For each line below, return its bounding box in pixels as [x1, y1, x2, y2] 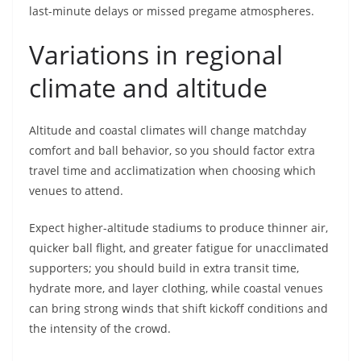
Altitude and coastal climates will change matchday [29, 122, 306, 139]
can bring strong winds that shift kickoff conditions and [29, 301, 328, 317]
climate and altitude [29, 70, 268, 106]
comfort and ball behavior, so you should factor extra [29, 143, 315, 159]
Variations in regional [29, 37, 283, 73]
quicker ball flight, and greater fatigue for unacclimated [29, 240, 329, 256]
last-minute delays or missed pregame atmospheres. [29, 3, 314, 19]
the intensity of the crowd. [29, 321, 171, 337]
